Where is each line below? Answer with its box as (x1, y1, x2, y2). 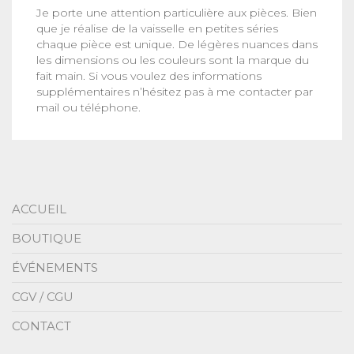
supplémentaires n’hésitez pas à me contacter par (36, 85, 313, 100)
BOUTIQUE (12, 231, 81, 247)
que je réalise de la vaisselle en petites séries (36, 21, 278, 36)
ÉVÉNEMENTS (12, 260, 98, 276)
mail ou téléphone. (36, 100, 141, 115)
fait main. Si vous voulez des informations (36, 69, 262, 84)
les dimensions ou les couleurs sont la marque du (36, 53, 309, 68)
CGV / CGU (12, 289, 73, 305)
